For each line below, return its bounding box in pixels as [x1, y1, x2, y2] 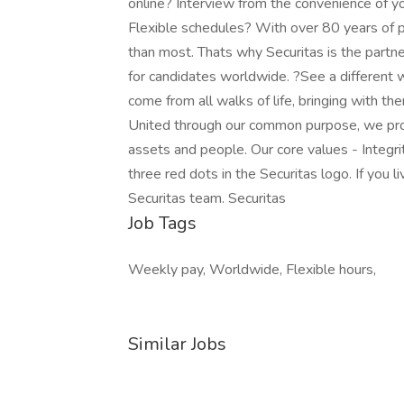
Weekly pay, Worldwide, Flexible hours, [128, 260, 376, 280]
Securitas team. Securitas [128, 188, 286, 208]
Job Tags [128, 211, 197, 235]
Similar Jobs [128, 332, 226, 356]
